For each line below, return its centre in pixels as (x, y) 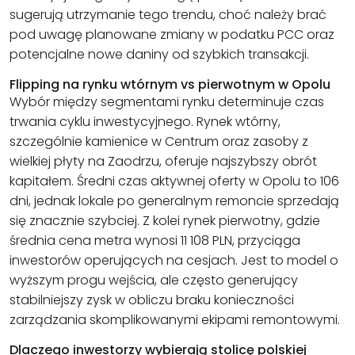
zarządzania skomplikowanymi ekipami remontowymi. (175, 319)
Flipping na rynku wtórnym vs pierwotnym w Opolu (170, 84)
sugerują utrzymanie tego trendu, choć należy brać (168, 14)
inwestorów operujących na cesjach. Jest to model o (174, 260)
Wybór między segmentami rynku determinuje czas (167, 101)
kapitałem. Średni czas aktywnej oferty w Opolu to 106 (174, 181)
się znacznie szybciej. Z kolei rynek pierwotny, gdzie (165, 220)
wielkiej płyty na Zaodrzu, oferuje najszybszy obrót (163, 161)
